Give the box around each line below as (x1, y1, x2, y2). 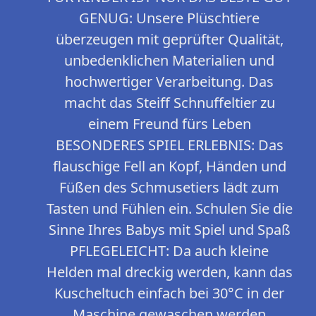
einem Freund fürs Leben (87, 114, 251, 134)
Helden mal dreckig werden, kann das (46, 262, 293, 282)
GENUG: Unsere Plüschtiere (79, 8, 260, 28)
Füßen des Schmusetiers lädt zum (59, 178, 279, 197)
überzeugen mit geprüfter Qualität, (55, 30, 284, 49)
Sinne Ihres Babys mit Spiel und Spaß (48, 220, 291, 240)
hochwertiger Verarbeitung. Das (65, 72, 274, 92)
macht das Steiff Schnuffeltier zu (63, 93, 275, 113)
